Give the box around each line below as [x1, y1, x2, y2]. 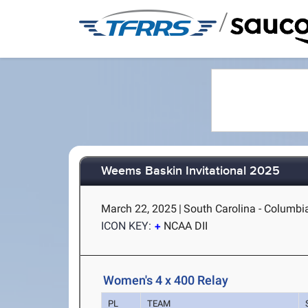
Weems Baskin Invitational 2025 [101, 164, 280, 179]
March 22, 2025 [101, 202, 177, 215]
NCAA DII [164, 219, 208, 232]
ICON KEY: [101, 219, 152, 232]
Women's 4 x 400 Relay [103, 273, 229, 287]
